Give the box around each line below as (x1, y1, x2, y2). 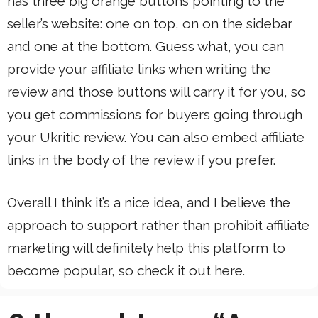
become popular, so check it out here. (7, 263, 245, 279)
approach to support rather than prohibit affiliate (7, 217, 309, 234)
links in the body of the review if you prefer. (7, 151, 275, 168)
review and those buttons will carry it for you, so (7, 83, 306, 99)
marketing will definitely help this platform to (7, 240, 285, 256)
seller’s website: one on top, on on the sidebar (7, 15, 292, 31)
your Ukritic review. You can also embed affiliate (7, 128, 305, 145)
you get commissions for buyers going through (7, 106, 302, 122)
